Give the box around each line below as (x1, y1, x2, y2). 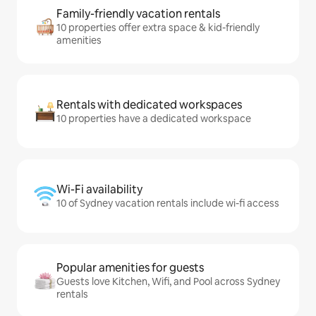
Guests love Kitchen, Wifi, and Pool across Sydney (56, 275, 280, 288)
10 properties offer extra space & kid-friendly (56, 21, 260, 34)
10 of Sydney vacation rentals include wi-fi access (56, 197, 279, 209)
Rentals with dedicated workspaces (56, 97, 242, 112)
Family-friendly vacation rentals (56, 6, 220, 21)
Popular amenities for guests (56, 260, 204, 275)
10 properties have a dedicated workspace (56, 112, 251, 125)
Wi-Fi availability (56, 182, 142, 197)
